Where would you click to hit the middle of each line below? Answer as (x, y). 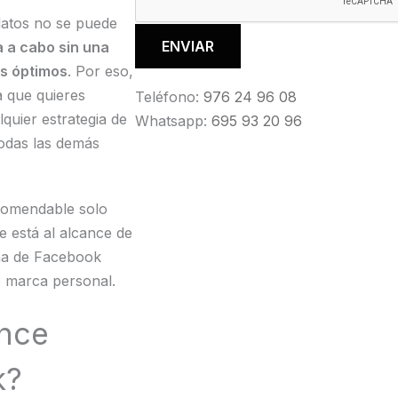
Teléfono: (170, 97)
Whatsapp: (174, 121)
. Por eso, (100, 71)
